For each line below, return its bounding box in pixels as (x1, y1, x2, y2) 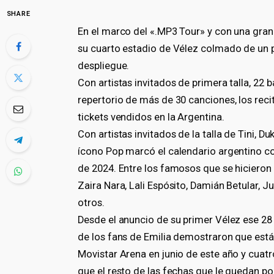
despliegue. (78, 59, 130, 72)
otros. (78, 196, 105, 209)
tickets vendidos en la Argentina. (78, 111, 224, 123)
